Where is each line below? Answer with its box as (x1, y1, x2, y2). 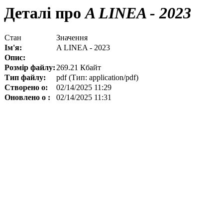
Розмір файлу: (4, 63, 55, 72)
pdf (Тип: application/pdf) (56, 73, 138, 82)
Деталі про (4, 4, 81, 22)
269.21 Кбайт (56, 63, 101, 72)
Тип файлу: (4, 73, 46, 82)
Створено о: (4, 83, 48, 92)
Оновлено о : (4, 93, 50, 102)
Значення (56, 33, 88, 42)
